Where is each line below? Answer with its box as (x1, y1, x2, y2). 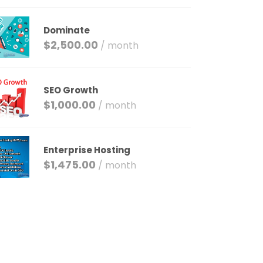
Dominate (43, 24, 90, 36)
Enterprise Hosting (43, 144, 131, 156)
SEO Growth (43, 84, 99, 96)
